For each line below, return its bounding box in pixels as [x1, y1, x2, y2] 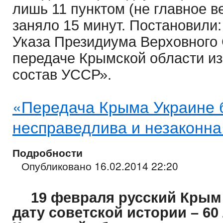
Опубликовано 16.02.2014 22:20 [21, 158, 178, 174]
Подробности [12, 145, 83, 160]
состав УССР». [12, 67, 111, 83]
